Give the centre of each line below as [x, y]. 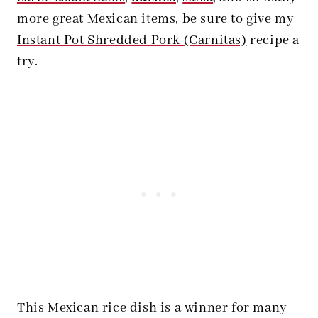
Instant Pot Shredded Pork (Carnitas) [132, 41]
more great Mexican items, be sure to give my [155, 20]
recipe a [273, 41]
